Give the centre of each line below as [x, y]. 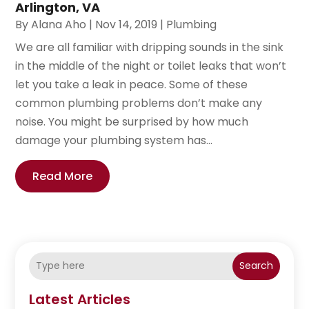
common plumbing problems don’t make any [139, 103]
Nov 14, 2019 [127, 24]
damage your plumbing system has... [114, 140]
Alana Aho [59, 24]
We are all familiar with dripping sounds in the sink [150, 47]
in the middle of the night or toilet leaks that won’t [151, 66]
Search [256, 266]
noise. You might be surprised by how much [132, 121]
